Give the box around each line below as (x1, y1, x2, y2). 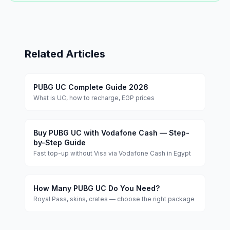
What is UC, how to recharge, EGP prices (33, 94, 155, 102)
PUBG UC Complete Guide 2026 (33, 83, 148, 91)
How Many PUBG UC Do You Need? (33, 184, 160, 193)
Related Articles (25, 48, 105, 60)
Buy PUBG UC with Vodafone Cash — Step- (33, 128, 189, 137)
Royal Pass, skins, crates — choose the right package (33, 195, 195, 203)
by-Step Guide (33, 138, 86, 147)
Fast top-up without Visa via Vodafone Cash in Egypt (33, 149, 191, 157)
